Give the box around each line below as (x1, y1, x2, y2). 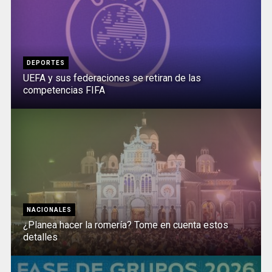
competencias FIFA (22, 84, 105, 97)
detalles (22, 231, 58, 243)
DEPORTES (26, 59, 65, 67)
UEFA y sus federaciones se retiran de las (22, 72, 201, 84)
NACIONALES (26, 206, 72, 214)
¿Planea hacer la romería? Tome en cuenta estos (22, 219, 228, 231)
